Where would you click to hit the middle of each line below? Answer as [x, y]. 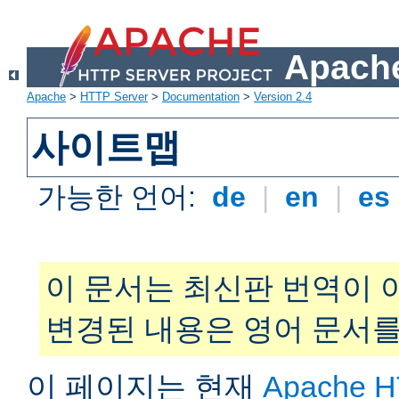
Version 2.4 [283, 97]
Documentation [201, 97]
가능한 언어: [121, 197]
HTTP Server [114, 97]
